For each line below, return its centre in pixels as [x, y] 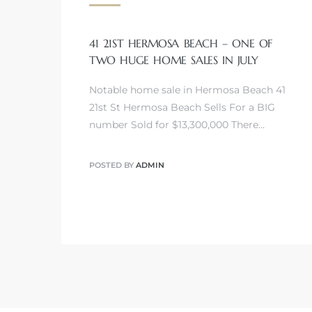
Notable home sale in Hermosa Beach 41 [187, 89]
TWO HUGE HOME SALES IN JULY [174, 60]
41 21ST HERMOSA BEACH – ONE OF [181, 43]
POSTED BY [112, 165]
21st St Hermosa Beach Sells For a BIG [182, 107]
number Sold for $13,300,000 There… [177, 124]
